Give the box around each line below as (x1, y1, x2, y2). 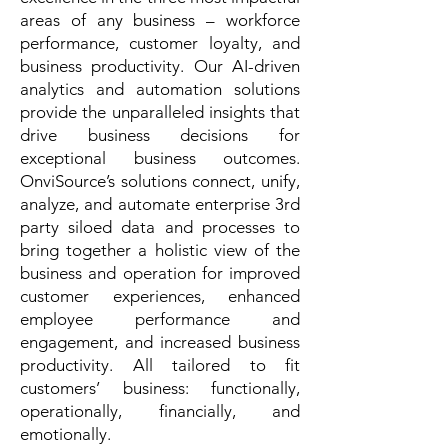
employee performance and (20, 309, 300, 329)
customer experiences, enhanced (20, 286, 300, 306)
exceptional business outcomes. (20, 148, 300, 168)
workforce (226, 10, 300, 30)
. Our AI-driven (180, 56, 301, 76)
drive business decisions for (20, 125, 300, 145)
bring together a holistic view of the (20, 240, 300, 260)
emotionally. (20, 424, 111, 444)
